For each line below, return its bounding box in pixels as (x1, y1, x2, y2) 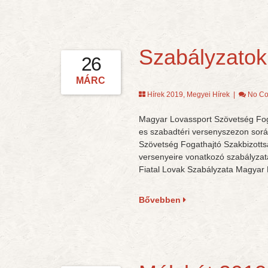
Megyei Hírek (186, 90, 230, 99)
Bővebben (138, 195, 183, 205)
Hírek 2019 (147, 90, 183, 99)
